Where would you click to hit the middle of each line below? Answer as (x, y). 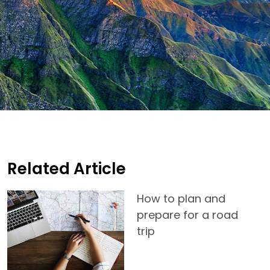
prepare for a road (187, 215)
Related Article (67, 169)
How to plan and (181, 199)
